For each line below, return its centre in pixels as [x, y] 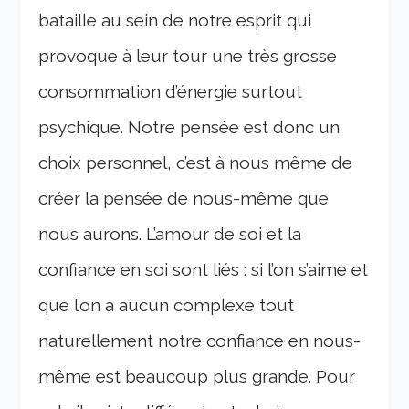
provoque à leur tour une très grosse [188, 55]
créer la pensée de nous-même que [184, 198]
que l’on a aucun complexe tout [167, 304]
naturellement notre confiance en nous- [200, 340]
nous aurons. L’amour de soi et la [170, 233]
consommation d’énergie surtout [171, 91]
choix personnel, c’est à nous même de [196, 162]
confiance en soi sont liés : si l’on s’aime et [204, 269]
